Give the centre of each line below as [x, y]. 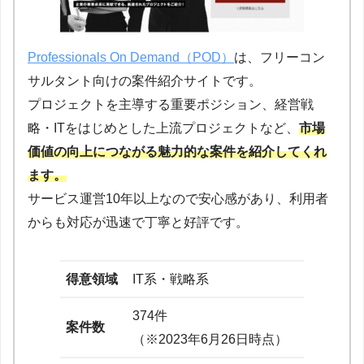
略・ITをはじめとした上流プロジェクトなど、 [163, 128]
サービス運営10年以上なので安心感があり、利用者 [178, 198]
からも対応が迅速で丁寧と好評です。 [138, 222]
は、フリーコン [279, 57]
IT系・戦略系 [171, 279]
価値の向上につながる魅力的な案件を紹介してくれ [177, 151]
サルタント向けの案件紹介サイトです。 [145, 80]
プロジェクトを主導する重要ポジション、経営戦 [171, 104]
